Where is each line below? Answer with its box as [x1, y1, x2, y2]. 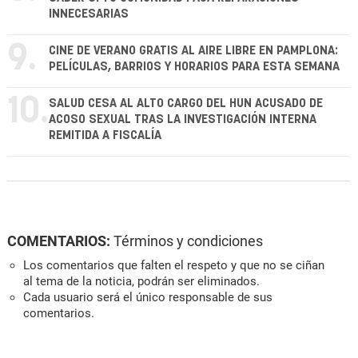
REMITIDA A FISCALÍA [49, 129, 161, 142]
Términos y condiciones [113, 233, 263, 250]
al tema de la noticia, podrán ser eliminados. [23, 274, 260, 289]
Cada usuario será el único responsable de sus [23, 290, 272, 305]
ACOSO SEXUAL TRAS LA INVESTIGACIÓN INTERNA [49, 113, 316, 126]
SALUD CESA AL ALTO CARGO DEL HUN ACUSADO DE [49, 97, 323, 110]
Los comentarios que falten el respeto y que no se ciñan [23, 258, 324, 273]
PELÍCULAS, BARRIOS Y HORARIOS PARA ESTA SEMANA [49, 61, 340, 74]
